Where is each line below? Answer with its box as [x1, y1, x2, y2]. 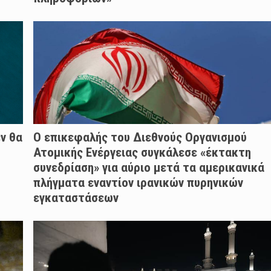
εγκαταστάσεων [33, 191, 119, 206]
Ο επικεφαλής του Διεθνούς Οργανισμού [33, 130, 247, 145]
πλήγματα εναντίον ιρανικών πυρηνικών [33, 175, 243, 191]
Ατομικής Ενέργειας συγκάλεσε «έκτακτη [33, 145, 251, 160]
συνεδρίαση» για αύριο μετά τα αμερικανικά [33, 160, 264, 175]
